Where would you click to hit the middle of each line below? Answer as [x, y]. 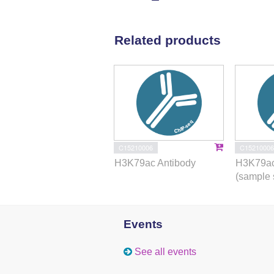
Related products [168, 40]
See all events [165, 252]
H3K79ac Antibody [155, 163]
